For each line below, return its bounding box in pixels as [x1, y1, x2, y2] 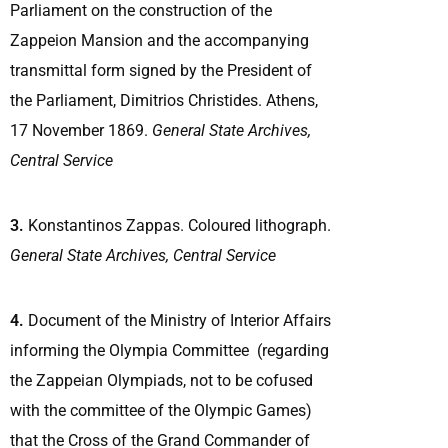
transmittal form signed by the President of [10, 60, 312, 80]
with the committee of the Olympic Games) [10, 400, 312, 420]
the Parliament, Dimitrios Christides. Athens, [10, 90, 318, 110]
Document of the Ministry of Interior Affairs [24, 310, 331, 330]
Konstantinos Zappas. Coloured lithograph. [24, 215, 331, 235]
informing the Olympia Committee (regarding [10, 340, 329, 360]
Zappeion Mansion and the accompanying [10, 30, 309, 50]
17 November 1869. [10, 120, 152, 140]
